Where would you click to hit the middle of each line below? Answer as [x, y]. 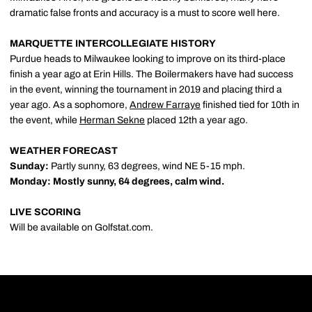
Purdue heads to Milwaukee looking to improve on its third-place [148, 58]
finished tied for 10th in [250, 104]
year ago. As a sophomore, [70, 104]
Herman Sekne [112, 120]
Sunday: [30, 166]
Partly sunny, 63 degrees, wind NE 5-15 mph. [148, 166]
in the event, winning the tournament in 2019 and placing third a [146, 89]
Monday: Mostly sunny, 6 [67, 181]
